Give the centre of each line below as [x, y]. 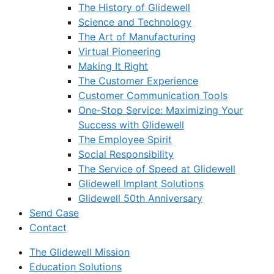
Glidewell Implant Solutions [141, 183]
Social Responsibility [126, 154]
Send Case [54, 213]
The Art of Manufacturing [137, 37]
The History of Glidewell [134, 7]
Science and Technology [135, 22]
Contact [48, 228]
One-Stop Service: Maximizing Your [161, 110]
